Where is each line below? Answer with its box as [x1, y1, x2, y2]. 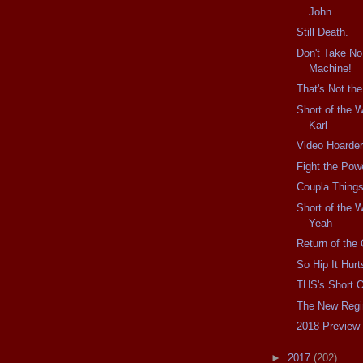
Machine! [309, 62, 352, 75]
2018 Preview [297, 320, 361, 333]
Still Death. [297, 26, 349, 39]
